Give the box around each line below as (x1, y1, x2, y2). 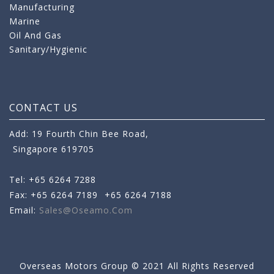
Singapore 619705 (13, 143, 94, 155)
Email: (9, 204, 39, 216)
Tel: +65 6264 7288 (9, 173, 96, 185)
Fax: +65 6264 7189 (9, 188, 101, 201)
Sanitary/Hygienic (9, 43, 87, 55)
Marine (9, 15, 40, 27)
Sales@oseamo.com (39, 204, 133, 216)
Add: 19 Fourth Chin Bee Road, (9, 127, 149, 139)
